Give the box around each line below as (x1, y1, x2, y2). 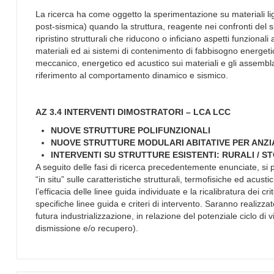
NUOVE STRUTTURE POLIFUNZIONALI (51, 125, 210, 135)
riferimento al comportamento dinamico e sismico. (35, 70, 228, 80)
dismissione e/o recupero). (35, 223, 138, 233)
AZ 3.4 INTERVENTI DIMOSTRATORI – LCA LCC (35, 106, 231, 117)
